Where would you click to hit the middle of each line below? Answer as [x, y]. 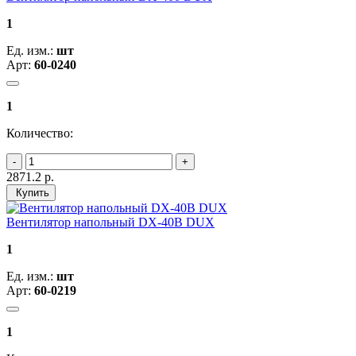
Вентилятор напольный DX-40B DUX [110, 222]
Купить [31, 192]
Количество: [40, 133]
